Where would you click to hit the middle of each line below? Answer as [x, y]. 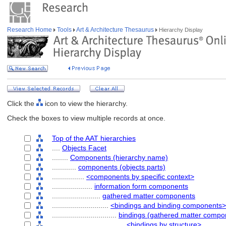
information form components [141, 186]
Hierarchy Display [180, 30]
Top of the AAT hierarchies [94, 138]
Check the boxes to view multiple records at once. [86, 118]
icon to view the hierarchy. [85, 103]
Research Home [30, 30]
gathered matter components [149, 196]
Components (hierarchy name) [119, 157]
